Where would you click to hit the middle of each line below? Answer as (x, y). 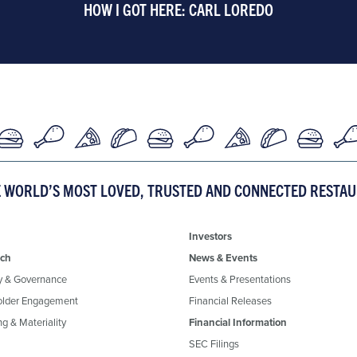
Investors (210, 236)
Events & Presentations (240, 279)
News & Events (223, 257)
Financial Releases (230, 300)
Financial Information (238, 322)
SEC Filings (214, 343)
